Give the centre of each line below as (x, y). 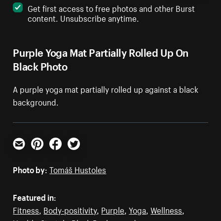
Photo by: (30, 169)
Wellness (166, 209)
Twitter (80, 154)
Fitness (26, 209)
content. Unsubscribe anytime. (84, 18)
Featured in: (35, 197)
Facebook (67, 154)
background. (36, 101)
